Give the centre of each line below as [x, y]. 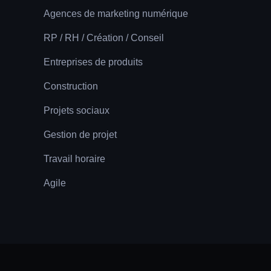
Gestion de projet [80, 134]
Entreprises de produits [93, 62]
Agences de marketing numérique [116, 13]
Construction [70, 86]
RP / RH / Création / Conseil [103, 38]
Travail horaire [74, 158]
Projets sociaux [76, 110]
